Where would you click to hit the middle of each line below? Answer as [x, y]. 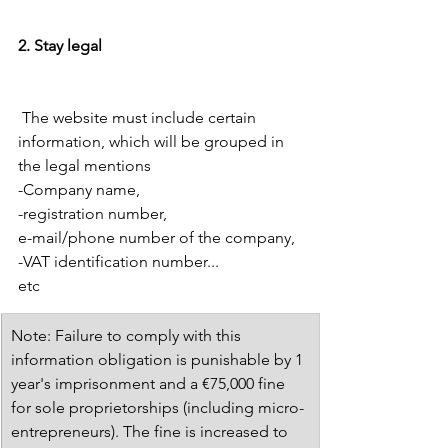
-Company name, [81, 189]
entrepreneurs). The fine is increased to [151, 431]
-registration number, [94, 213]
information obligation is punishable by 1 [159, 359]
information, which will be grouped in [153, 141]
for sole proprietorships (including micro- [157, 407]
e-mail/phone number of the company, [158, 237]
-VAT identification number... [120, 261]
